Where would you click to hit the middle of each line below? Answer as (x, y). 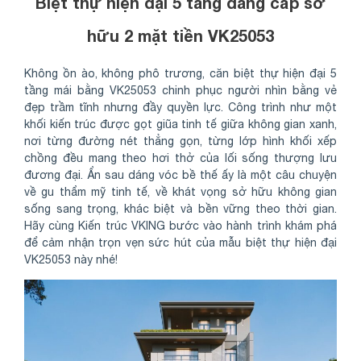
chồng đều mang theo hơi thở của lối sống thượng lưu (180, 158)
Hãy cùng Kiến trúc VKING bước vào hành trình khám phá (180, 226)
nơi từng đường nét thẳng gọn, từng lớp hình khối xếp (180, 141)
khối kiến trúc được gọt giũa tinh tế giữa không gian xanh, (180, 124)
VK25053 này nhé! (71, 260)
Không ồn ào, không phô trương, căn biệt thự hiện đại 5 (180, 74)
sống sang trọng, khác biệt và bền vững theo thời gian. (180, 209)
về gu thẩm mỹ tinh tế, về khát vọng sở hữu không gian (180, 192)
